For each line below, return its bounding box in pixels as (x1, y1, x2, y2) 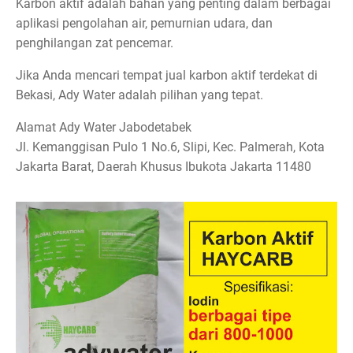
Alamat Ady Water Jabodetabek (16, 119, 191, 135)
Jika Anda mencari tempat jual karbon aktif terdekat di (16, 67, 318, 83)
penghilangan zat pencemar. (16, 35, 173, 50)
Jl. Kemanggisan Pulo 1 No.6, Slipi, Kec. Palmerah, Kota (16, 139, 325, 154)
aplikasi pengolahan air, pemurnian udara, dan (16, 15, 273, 31)
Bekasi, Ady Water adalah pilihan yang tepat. (16, 87, 263, 102)
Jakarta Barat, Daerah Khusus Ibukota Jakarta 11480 (16, 158, 311, 174)
